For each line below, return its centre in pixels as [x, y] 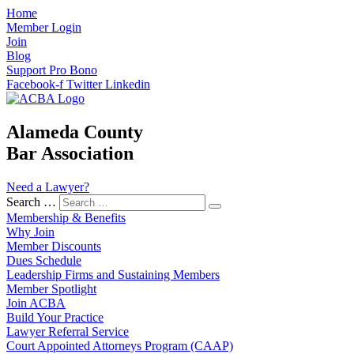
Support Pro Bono [52, 70]
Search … [31, 201]
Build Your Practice [55, 317]
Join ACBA [36, 303]
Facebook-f [35, 84]
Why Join [30, 232]
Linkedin [128, 84]
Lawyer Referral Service [68, 331]
